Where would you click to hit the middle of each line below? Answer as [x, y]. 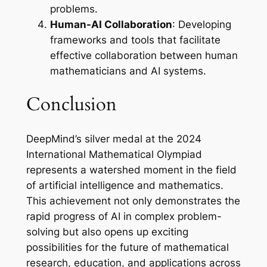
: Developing [201, 24]
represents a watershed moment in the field [131, 170]
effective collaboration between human [144, 55]
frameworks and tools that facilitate [135, 40]
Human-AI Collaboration [111, 24]
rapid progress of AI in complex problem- [124, 217]
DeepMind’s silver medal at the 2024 [114, 139]
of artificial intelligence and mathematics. [125, 186]
